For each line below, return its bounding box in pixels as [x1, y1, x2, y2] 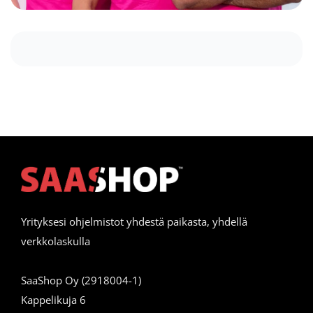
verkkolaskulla [21, 234, 90, 249]
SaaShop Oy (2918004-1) [21, 273, 141, 288]
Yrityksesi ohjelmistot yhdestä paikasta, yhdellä [21, 214, 247, 229]
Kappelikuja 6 [21, 293, 86, 307]
